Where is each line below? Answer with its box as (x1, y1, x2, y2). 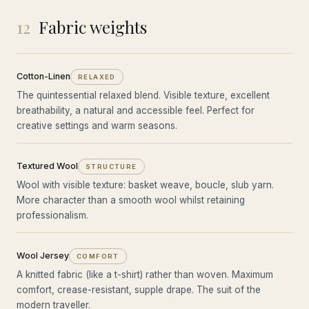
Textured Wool (17, 160, 78, 171)
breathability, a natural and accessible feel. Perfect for (17, 104, 255, 116)
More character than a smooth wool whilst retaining (17, 194, 245, 206)
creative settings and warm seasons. (17, 119, 177, 131)
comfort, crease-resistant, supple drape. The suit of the (17, 283, 261, 295)
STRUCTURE (86, 162, 137, 170)
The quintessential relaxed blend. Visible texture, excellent (17, 89, 270, 101)
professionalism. (17, 209, 88, 221)
